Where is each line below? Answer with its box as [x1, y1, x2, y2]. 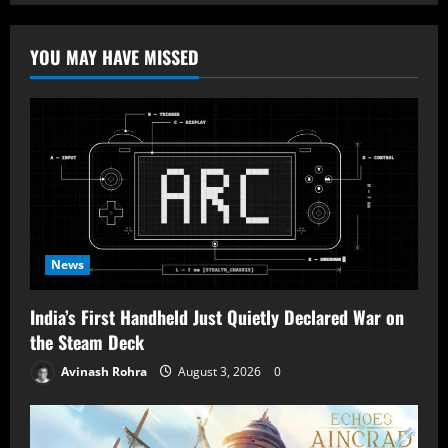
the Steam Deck [30, 329, 144, 356]
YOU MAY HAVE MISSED [30, 43, 199, 70]
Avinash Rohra [58, 363, 147, 381]
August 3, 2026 [175, 363, 264, 381]
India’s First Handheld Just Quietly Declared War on [30, 304, 404, 331]
